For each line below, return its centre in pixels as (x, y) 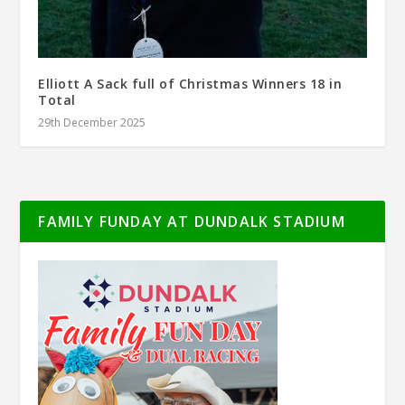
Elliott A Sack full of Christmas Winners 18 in (190, 84)
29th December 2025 (92, 123)
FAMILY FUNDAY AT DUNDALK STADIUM (192, 222)
